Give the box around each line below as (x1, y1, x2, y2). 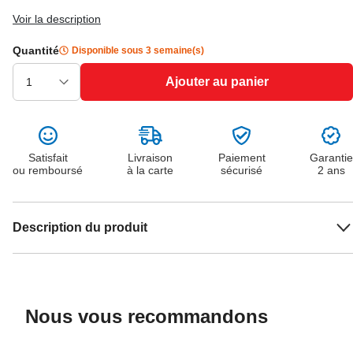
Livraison (128, 151, 173, 164)
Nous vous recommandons (25, 306, 268, 327)
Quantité (13, 44, 59, 57)
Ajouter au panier (165, 75, 269, 88)
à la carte (127, 164, 174, 176)
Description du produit (13, 221, 147, 234)
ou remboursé (13, 164, 83, 176)
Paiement (217, 151, 266, 164)
